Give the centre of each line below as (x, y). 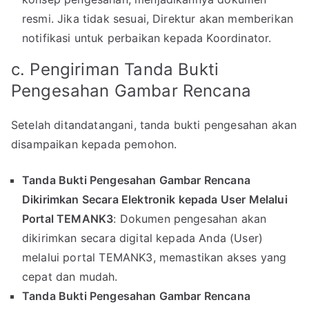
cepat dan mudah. (70, 277)
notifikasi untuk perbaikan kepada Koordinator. (147, 38)
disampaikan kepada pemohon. (94, 144)
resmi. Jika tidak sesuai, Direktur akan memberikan (158, 19)
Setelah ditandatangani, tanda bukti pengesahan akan (154, 125)
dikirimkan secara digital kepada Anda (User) (143, 238)
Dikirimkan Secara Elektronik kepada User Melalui (155, 200)
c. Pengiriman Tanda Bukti (115, 70)
